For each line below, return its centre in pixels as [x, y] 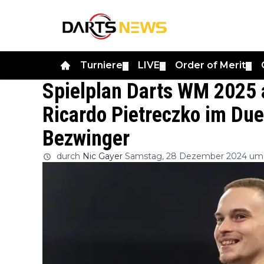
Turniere [101, 65]
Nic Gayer [103, 156]
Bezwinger [86, 138]
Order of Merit [210, 65]
